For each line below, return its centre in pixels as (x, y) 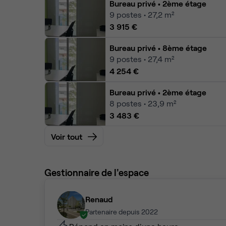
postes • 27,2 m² (145, 14)
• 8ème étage (181, 48)
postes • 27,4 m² (145, 59)
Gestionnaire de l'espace (97, 172)
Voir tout (67, 136)
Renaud (99, 199)
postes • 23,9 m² (146, 103)
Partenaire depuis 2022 (122, 212)
